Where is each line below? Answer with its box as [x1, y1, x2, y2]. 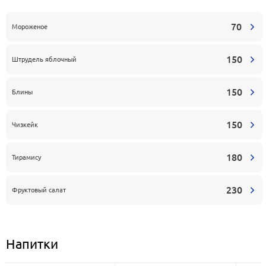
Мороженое [12, 22, 47, 30]
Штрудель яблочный [12, 55, 77, 63]
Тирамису [12, 153, 41, 161]
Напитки [6, 236, 58, 252]
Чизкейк [12, 120, 38, 128]
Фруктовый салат [12, 185, 66, 194]
